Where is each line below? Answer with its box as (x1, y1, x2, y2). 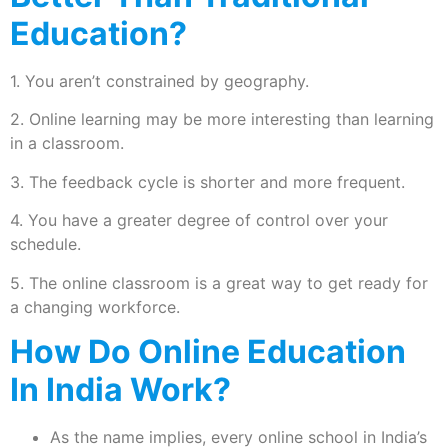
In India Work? (10, 369, 231, 409)
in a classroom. (10, 133, 124, 154)
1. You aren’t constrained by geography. (10, 71, 309, 92)
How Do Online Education (10, 331, 406, 371)
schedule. (10, 234, 81, 255)
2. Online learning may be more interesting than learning (10, 109, 434, 130)
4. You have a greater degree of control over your (10, 210, 388, 231)
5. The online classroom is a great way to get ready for (10, 272, 428, 293)
